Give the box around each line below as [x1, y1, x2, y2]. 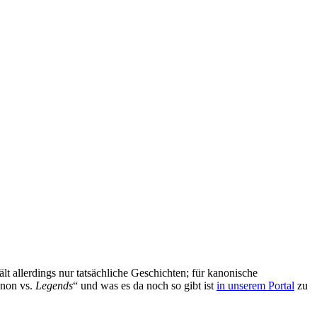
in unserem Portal [217, 279, 294, 292]
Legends [35, 279, 73, 292]
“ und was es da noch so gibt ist [73, 279, 217, 292]
